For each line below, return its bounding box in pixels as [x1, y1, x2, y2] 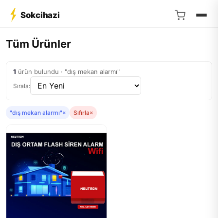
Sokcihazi [20, 10, 60, 20]
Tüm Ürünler [6, 37, 71, 50]
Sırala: [13, 82, 30, 90]
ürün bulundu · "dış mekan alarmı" [16, 68, 120, 75]
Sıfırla [73, 109, 90, 116]
